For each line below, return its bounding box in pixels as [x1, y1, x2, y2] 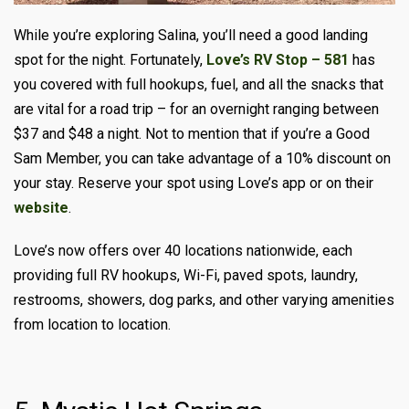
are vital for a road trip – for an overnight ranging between [14, 100, 379, 118]
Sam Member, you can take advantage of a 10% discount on [14, 149, 391, 167]
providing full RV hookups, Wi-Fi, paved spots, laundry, [14, 266, 358, 284]
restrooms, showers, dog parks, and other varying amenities [14, 290, 394, 309]
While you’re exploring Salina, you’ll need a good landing [14, 26, 368, 44]
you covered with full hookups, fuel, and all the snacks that [14, 75, 383, 93]
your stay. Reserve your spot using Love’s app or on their [14, 173, 373, 192]
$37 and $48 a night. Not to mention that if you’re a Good [14, 124, 370, 142]
